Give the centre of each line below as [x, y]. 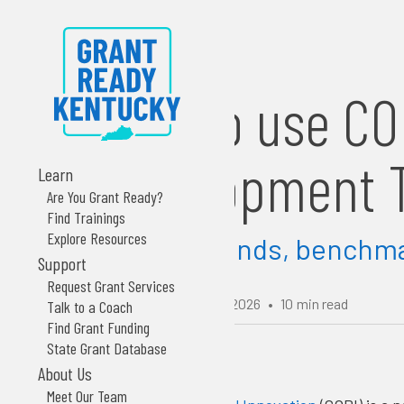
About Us [65, 373]
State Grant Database [107, 348]
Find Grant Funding [98, 327]
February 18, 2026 [210, 303]
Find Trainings [86, 217]
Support [62, 263]
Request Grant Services [111, 285]
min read [322, 303]
